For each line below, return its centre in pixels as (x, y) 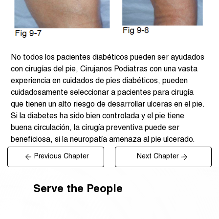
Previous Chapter (62, 156)
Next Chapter (157, 156)
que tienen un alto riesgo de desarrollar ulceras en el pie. (109, 105)
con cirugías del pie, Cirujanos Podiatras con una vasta (105, 70)
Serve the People (78, 190)
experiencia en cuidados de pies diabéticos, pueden (100, 81)
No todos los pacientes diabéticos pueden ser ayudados (109, 58)
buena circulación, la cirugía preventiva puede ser (96, 128)
